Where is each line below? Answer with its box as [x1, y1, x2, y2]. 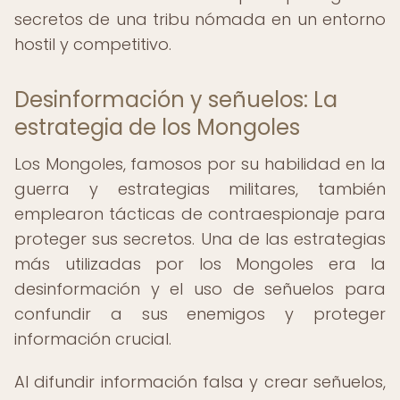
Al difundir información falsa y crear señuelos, [14, 371, 386, 393]
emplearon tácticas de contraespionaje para [14, 203, 386, 225]
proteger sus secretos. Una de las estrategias [14, 228, 386, 250]
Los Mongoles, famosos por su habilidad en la [14, 153, 386, 175]
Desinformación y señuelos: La [14, 85, 337, 114]
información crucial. [14, 328, 171, 350]
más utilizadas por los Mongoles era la [14, 253, 386, 275]
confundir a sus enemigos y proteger [14, 303, 386, 325]
